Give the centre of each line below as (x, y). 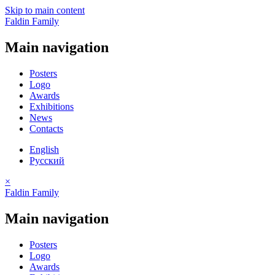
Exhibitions (52, 106)
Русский (47, 160)
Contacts (46, 128)
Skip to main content (45, 10)
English (44, 149)
